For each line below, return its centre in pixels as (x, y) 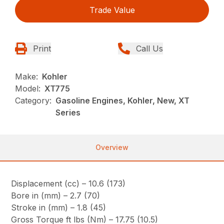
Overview (112, 147)
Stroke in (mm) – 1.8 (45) (59, 208)
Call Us (149, 49)
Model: (28, 89)
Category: (33, 101)
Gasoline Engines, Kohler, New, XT (123, 101)
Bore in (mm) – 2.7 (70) (56, 196)
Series (68, 113)
